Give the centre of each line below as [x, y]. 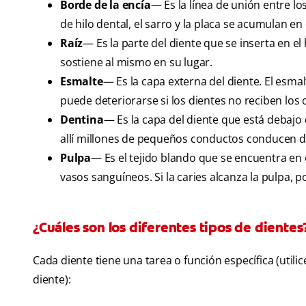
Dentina [82, 120]
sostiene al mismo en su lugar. [137, 62]
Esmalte [82, 82]
